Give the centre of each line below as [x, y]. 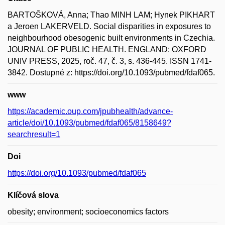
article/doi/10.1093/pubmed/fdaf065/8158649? [89, 123]
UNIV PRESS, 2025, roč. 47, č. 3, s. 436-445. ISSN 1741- [109, 61]
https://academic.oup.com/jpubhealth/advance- [90, 111]
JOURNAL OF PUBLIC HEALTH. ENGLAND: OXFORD [107, 50]
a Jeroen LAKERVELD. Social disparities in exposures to [109, 27]
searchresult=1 [34, 135]
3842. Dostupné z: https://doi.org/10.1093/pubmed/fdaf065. [111, 73]
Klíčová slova [33, 195]
